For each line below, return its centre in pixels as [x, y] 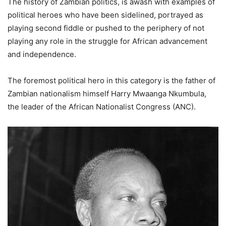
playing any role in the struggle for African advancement [107, 41]
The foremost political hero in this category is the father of [111, 81]
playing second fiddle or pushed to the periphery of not [106, 28]
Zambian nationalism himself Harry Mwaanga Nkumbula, [107, 94]
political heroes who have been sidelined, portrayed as [105, 15]
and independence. [42, 54]
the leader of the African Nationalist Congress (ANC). [102, 107]
